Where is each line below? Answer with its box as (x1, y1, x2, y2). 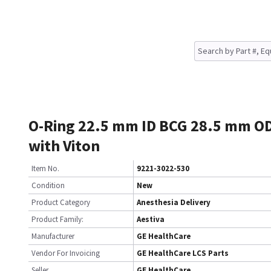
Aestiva (137, 214, 165, 224)
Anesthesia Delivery (137, 197, 211, 207)
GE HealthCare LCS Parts (137, 248, 229, 258)
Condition (31, 180, 65, 191)
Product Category (31, 197, 90, 207)
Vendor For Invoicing (31, 248, 100, 258)
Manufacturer (31, 231, 74, 241)
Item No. (31, 163, 59, 174)
